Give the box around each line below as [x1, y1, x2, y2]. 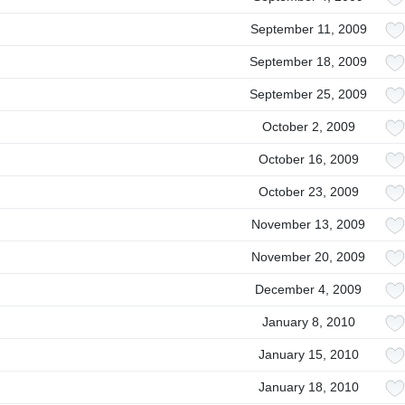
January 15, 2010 [258, 347, 359, 362]
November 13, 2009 [251, 217, 365, 231]
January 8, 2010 [261, 315, 355, 329]
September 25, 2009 [250, 87, 367, 101]
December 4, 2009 [255, 282, 362, 297]
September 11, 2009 [250, 22, 367, 36]
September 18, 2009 [250, 54, 367, 69]
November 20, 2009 [251, 250, 365, 264]
